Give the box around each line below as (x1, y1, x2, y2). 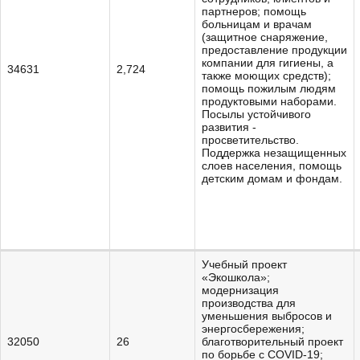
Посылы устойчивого (202, 108, 311, 121)
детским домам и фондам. (202, 172, 342, 185)
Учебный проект (202, 258, 287, 271)
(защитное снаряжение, (202, 31, 328, 43)
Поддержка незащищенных (202, 146, 346, 159)
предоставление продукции (202, 43, 347, 56)
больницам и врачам (202, 18, 312, 31)
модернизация (202, 284, 279, 297)
